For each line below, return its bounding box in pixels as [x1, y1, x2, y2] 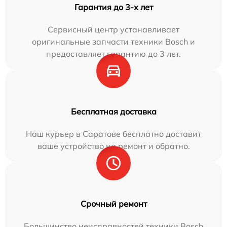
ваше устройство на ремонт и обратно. [37, 140, 190, 151]
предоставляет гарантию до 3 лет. [46, 48, 181, 59]
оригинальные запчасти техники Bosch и [32, 36, 195, 47]
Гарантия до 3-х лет [74, 2, 153, 12]
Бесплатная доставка [70, 106, 157, 117]
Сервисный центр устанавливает [48, 24, 179, 34]
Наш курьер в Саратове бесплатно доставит [26, 128, 201, 139]
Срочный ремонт [80, 198, 147, 209]
